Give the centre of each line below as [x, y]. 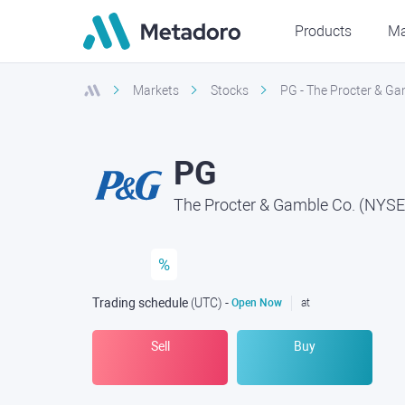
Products [323, 31]
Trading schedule [140, 303]
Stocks [230, 90]
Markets [156, 90]
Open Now [255, 302]
